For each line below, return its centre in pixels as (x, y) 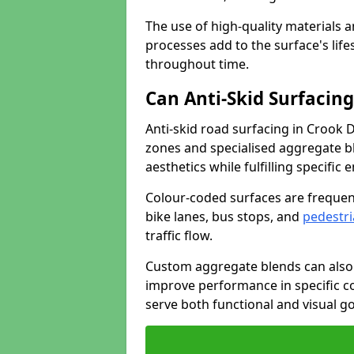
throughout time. (197, 64)
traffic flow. (179, 235)
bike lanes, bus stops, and (224, 217)
